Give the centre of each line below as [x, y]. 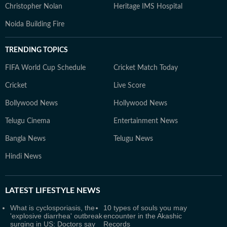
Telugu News [133, 139]
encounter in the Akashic [143, 216]
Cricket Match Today [146, 68]
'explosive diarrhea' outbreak [56, 216]
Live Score [129, 86]
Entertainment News [146, 121]
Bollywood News [31, 103]
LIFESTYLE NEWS [67, 191]
